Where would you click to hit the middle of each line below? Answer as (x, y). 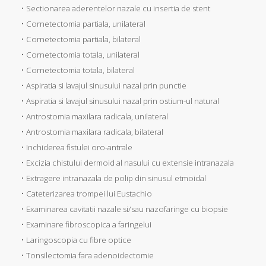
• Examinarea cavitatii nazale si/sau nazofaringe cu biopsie (124, 209)
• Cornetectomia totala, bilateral (78, 70)
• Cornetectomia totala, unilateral (80, 54)
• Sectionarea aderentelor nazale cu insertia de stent (115, 8)
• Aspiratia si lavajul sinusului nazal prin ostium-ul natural (120, 101)
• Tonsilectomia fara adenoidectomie (87, 255)
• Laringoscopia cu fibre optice (76, 240)
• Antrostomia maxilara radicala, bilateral (92, 132)
